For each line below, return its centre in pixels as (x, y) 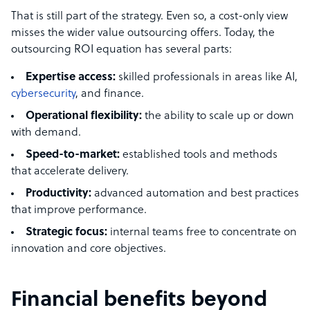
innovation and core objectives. (89, 249)
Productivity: (58, 194)
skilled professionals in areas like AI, (207, 78)
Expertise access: (71, 78)
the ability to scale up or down (218, 117)
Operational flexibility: (84, 117)
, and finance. (110, 94)
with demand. (46, 133)
